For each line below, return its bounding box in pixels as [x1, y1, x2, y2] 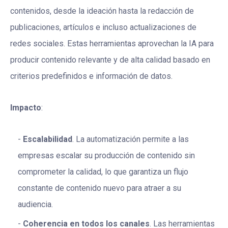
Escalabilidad [23, 134, 72, 145]
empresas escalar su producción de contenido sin [18, 151, 195, 161]
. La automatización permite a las [72, 134, 189, 145]
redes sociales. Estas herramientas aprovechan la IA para [10, 39, 214, 49]
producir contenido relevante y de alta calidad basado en [10, 55, 210, 65]
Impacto [10, 103, 41, 113]
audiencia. [18, 199, 53, 210]
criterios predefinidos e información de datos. [10, 71, 173, 81]
